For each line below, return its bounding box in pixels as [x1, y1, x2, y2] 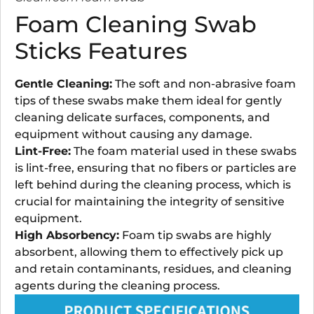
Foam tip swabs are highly [119, 228, 271, 242]
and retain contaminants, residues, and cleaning [15, 261, 292, 275]
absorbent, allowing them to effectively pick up [15, 245, 283, 259]
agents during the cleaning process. [15, 278, 220, 292]
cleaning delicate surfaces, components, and [15, 110, 270, 124]
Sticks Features [15, 36, 187, 64]
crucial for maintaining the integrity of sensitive [15, 194, 285, 208]
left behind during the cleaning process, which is [15, 177, 291, 191]
